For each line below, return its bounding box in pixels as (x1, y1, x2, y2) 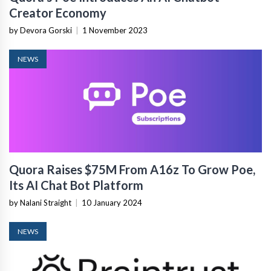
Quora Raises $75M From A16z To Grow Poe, (9, 162, 255, 177)
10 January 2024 (82, 197, 142, 207)
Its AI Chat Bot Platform (9, 177, 143, 192)
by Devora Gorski (9, 25, 72, 35)
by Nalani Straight (9, 197, 71, 207)
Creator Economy (9, 5, 106, 20)
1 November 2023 (82, 25, 148, 35)
